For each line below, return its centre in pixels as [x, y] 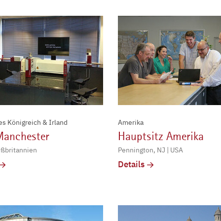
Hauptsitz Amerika [161, 136]
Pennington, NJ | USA [150, 150]
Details [131, 165]
